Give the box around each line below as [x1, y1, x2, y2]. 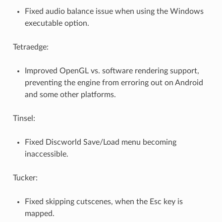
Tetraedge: [12, 43, 49, 52]
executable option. [24, 19, 89, 28]
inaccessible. [24, 150, 68, 159]
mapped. [24, 210, 55, 218]
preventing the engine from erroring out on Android [24, 79, 203, 87]
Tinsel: [12, 114, 35, 123]
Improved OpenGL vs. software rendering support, [24, 67, 199, 75]
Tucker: [12, 174, 38, 182]
